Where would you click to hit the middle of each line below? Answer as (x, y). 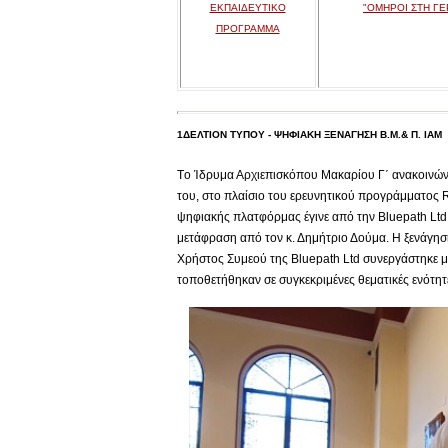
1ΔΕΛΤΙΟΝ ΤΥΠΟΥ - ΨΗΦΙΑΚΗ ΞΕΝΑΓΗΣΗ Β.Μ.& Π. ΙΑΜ (309, 134)
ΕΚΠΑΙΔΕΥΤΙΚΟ (247, 7)
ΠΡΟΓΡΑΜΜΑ (247, 28)
